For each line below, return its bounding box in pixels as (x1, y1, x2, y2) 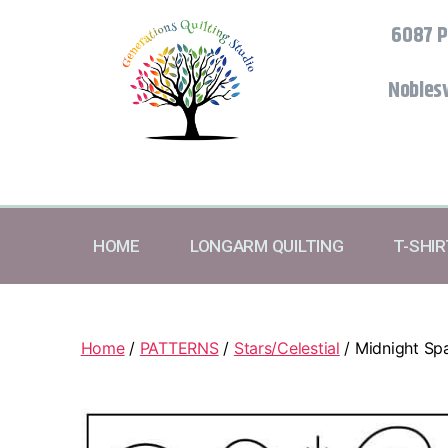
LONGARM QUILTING (189, 236, 344, 256)
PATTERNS (139, 337, 219, 358)
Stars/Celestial (233, 337, 340, 358)
